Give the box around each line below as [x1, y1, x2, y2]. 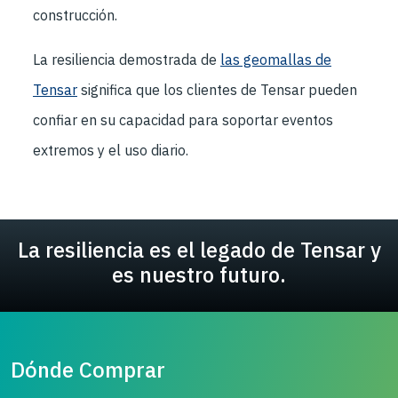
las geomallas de [220, 51, 331, 68]
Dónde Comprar [11, 355, 165, 384]
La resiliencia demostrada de [33, 51, 220, 68]
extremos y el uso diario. [33, 141, 188, 159]
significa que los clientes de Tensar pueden [77, 81, 357, 99]
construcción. [33, 6, 117, 24]
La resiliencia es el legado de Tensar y [17, 236, 381, 263]
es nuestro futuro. [112, 261, 286, 288]
